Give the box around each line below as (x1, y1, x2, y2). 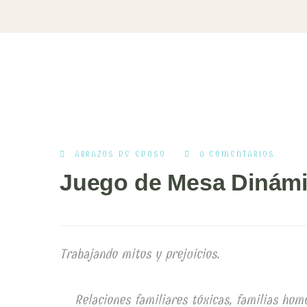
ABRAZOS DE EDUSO (75, 149, 166, 159)
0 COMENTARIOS (199, 149, 275, 159)
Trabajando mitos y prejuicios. (60, 246, 219, 262)
